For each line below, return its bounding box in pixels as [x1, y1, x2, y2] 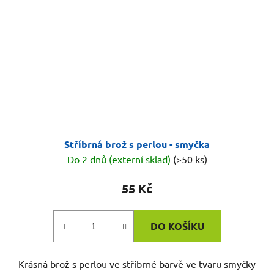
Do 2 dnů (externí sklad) [67, 153, 173, 166]
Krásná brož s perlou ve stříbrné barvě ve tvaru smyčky [18, 257, 256, 270]
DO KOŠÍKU [150, 220, 204, 233]
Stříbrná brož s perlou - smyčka [64, 138, 210, 151]
